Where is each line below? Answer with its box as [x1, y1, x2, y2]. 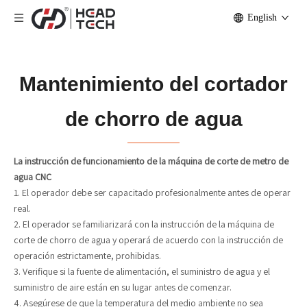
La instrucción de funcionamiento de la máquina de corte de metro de [14, 155, 288, 167]
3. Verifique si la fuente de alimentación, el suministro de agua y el [14, 265, 270, 278]
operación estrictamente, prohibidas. [14, 249, 161, 262]
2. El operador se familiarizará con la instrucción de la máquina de [14, 218, 274, 230]
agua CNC [14, 171, 51, 183]
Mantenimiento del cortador [19, 73, 288, 95]
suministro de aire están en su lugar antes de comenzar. [14, 281, 232, 293]
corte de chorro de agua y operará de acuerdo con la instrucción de [14, 234, 283, 246]
